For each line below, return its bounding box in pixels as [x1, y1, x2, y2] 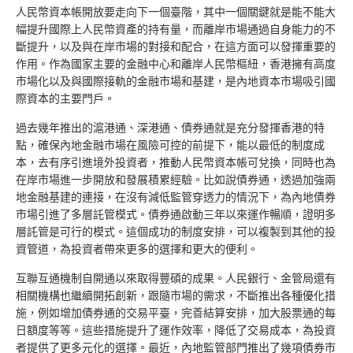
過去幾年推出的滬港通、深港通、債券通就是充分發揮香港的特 [16, 122, 325, 134]
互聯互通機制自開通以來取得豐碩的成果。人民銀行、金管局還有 [16, 273, 336, 284]
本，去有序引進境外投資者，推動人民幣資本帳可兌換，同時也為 [16, 157, 336, 169]
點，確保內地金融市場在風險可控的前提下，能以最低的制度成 [16, 139, 325, 151]
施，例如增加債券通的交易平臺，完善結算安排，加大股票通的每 [16, 307, 336, 319]
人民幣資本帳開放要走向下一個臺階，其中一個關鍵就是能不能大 [16, 6, 336, 18]
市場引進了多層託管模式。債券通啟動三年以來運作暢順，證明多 [16, 209, 336, 221]
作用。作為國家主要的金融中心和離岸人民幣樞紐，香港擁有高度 [16, 58, 336, 70]
